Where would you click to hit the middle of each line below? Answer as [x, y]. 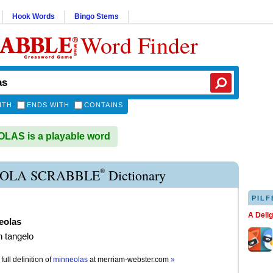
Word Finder [139, 45]
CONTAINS [104, 105]
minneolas [70, 260]
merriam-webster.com [134, 260]
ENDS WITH [48, 105]
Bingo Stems [97, 16]
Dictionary [135, 175]
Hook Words [34, 16]
